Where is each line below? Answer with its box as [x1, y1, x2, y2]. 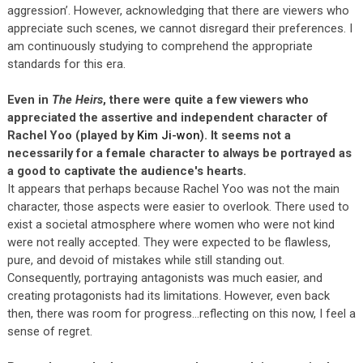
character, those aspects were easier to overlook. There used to [6, 199, 349, 214]
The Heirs [51, 92, 103, 107]
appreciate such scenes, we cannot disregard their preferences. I [6, 20, 352, 36]
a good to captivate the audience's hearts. [6, 163, 246, 178]
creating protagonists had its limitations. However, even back [6, 288, 330, 303]
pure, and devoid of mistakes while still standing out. [6, 252, 284, 267]
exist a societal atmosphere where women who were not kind [6, 216, 335, 232]
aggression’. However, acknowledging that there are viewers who [6, 2, 349, 18]
